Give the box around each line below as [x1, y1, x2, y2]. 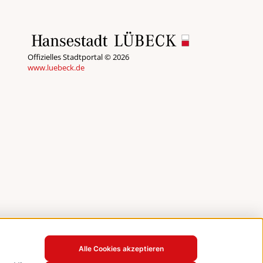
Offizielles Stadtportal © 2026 [27, 52, 129, 62]
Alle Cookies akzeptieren [78, 244, 164, 253]
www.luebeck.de [27, 62, 85, 73]
